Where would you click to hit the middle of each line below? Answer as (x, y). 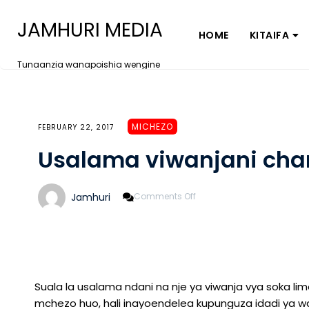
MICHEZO (152, 127)
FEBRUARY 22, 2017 (76, 127)
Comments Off (165, 197)
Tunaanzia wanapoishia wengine (89, 64)
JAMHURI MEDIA (90, 30)
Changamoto (225, 229)
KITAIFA (269, 35)
